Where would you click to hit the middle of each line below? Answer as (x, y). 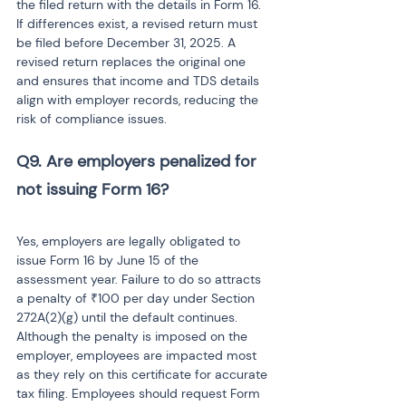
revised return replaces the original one (133, 62)
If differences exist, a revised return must (139, 24)
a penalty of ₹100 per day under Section (137, 298)
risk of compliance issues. (92, 119)
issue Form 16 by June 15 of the (109, 260)
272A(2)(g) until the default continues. (129, 317)
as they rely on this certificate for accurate (144, 374)
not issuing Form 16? (92, 189)
